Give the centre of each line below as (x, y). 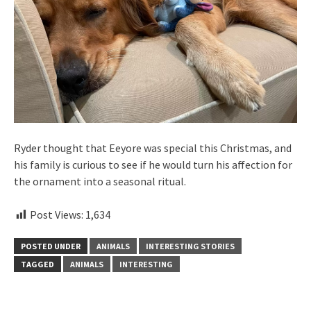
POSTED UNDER (51, 246)
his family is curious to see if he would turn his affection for (153, 164)
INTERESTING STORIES (190, 246)
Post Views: (57, 214)
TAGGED (37, 264)
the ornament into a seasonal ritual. (100, 181)
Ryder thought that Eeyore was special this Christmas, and (153, 148)
